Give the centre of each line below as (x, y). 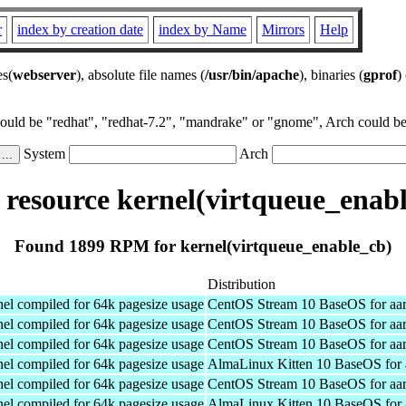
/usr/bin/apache (252, 75)
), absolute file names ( (140, 75)
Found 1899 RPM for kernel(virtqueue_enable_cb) (203, 246)
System (44, 154)
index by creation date (80, 29)
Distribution (242, 284)
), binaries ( (331, 75)
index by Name (203, 29)
